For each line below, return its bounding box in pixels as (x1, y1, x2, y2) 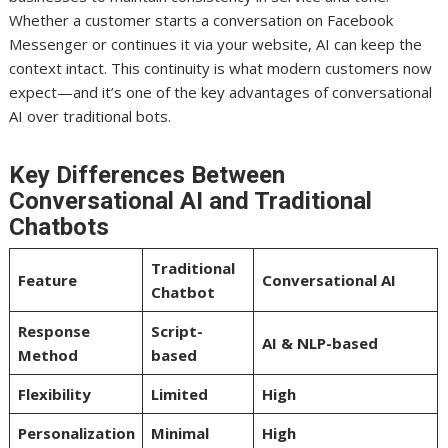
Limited (150, 383, 208, 404)
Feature (17, 269, 77, 290)
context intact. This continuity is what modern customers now (9, 57, 433, 78)
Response (17, 320, 90, 341)
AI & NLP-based (261, 332, 378, 353)
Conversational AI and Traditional (9, 186, 373, 215)
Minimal (150, 422, 209, 443)
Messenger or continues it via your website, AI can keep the (9, 33, 423, 54)
